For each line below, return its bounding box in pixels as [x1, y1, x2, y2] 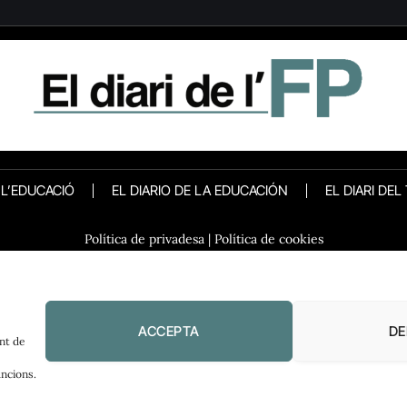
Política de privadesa [84, 230, 204, 247]
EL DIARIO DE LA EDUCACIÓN [112, 181, 288, 199]
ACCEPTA [138, 322, 200, 340]
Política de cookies [213, 230, 323, 247]
